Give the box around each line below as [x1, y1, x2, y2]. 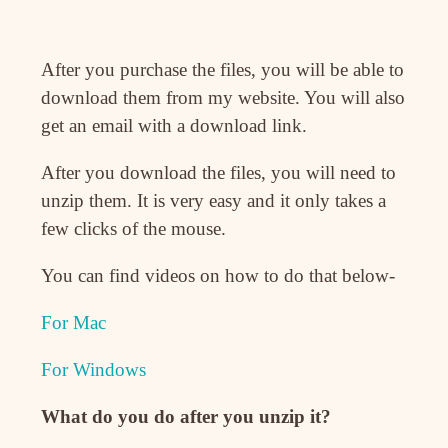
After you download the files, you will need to [41, 162, 397, 184]
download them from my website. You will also [41, 87, 406, 109]
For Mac [41, 312, 107, 334]
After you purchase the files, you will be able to [41, 59, 405, 81]
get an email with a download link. [41, 115, 308, 137]
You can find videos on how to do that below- [41, 265, 396, 287]
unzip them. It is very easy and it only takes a [41, 190, 387, 212]
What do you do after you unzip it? [41, 406, 332, 428]
